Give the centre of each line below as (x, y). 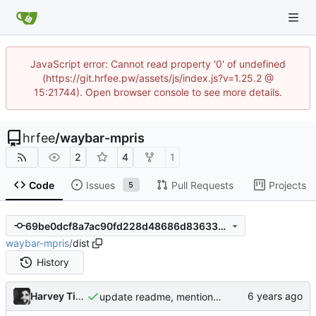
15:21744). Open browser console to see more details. (158, 92)
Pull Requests (202, 185)
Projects (287, 185)
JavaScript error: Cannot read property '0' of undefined (158, 64)
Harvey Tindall (80, 296)
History (53, 262)
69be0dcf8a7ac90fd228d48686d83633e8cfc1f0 (221, 226)
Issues (100, 185)
